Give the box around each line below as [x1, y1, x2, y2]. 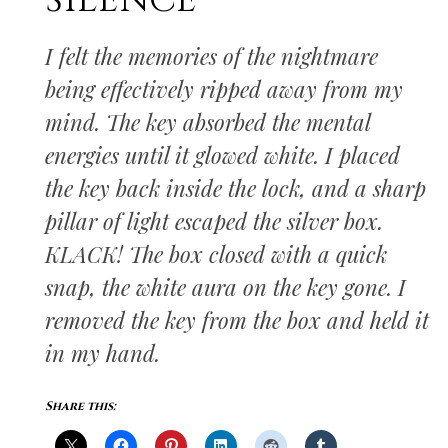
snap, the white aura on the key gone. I [45, 272, 406, 302]
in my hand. [45, 338, 160, 368]
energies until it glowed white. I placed [45, 140, 400, 170]
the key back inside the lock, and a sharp [45, 173, 426, 203]
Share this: [45, 398, 116, 414]
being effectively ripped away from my [45, 74, 403, 104]
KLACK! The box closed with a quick [45, 239, 387, 269]
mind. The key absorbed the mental [45, 107, 370, 137]
